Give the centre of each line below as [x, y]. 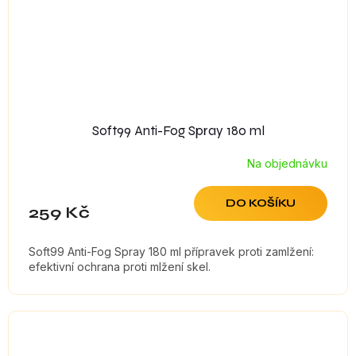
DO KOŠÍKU [261, 203]
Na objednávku [287, 163]
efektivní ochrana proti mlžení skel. [120, 267]
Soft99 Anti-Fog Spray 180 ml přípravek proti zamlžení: [171, 252]
